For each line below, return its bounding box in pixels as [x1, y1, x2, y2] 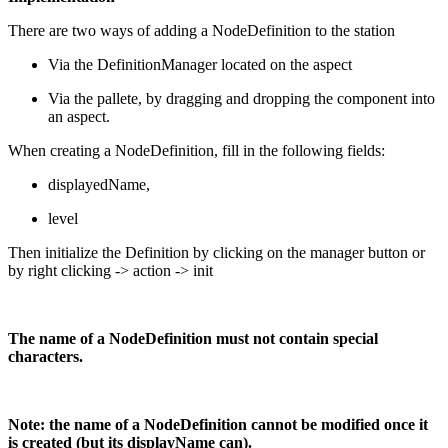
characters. [8, 347, 83, 365]
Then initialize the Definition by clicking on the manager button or [8, 243, 425, 261]
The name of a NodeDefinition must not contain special [8, 329, 378, 347]
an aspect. [48, 107, 110, 125]
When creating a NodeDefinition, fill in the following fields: [8, 141, 385, 159]
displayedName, [48, 175, 150, 193]
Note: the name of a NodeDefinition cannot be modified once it [8, 415, 428, 433]
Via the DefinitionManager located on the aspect [48, 55, 352, 73]
